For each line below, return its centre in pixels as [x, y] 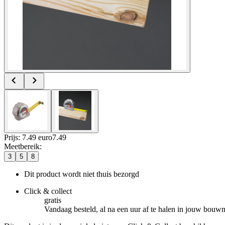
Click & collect [48, 191]
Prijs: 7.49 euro [28, 137]
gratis [53, 200]
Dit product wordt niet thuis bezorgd [82, 174]
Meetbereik [22, 146]
